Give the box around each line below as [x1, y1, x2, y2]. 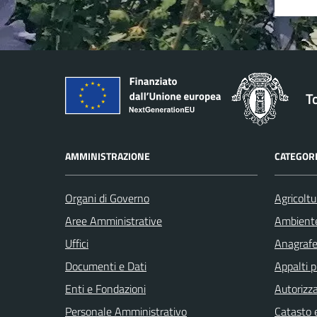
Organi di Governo [65, 189, 149, 207]
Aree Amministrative [65, 212, 162, 229]
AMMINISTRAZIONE [65, 148, 150, 163]
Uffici [65, 234, 88, 252]
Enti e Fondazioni [65, 279, 146, 297]
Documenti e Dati [65, 257, 146, 275]
